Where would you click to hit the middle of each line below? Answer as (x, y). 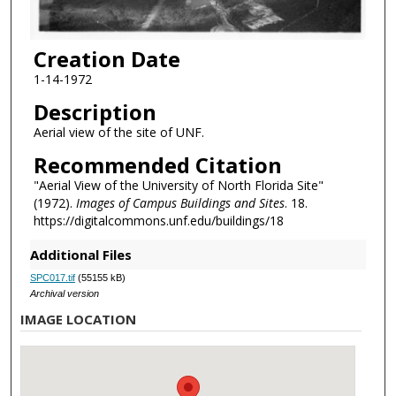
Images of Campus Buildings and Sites (180, 202)
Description (95, 111)
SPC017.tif (52, 278)
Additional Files (80, 255)
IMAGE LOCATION (79, 320)
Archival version (64, 294)
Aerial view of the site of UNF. (118, 132)
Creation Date (107, 59)
